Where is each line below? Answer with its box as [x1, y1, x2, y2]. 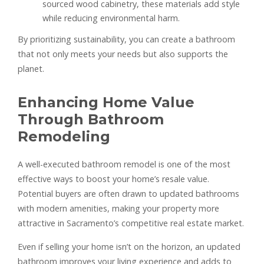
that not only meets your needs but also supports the [18, 48, 228, 60]
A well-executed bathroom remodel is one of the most [18, 158, 230, 170]
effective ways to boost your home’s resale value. [18, 173, 209, 184]
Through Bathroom [18, 110, 164, 128]
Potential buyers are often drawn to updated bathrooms [18, 187, 239, 199]
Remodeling [18, 127, 110, 145]
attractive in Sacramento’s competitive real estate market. [18, 217, 244, 229]
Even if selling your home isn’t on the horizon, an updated [18, 240, 240, 252]
